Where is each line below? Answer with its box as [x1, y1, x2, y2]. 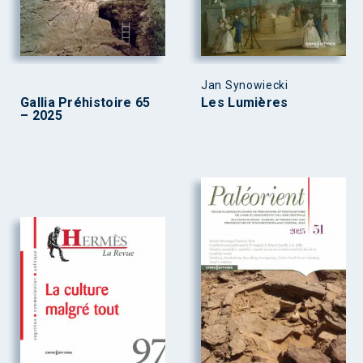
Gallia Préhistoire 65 [20, 95, 151, 111]
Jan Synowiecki [201, 79, 288, 92]
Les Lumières [201, 95, 288, 111]
